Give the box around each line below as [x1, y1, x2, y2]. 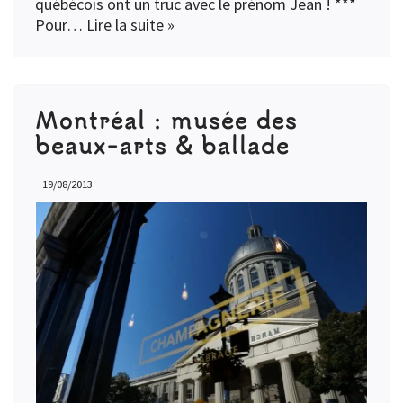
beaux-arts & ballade [35, 128, 290, 160]
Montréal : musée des [35, 103, 298, 135]
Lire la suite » [86, 13, 175, 35]
